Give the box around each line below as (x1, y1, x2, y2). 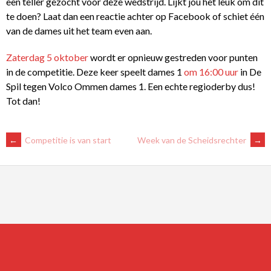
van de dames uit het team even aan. (6, 24, 154, 36)
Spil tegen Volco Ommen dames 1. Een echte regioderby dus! (6, 80, 255, 92)
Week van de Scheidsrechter (137, 134, 248, 145)
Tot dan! (6, 94, 41, 106)
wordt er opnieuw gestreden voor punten (88, 51, 258, 63)
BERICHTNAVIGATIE (5, 131, 157, 164)
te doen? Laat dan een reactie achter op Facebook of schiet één (6, 10, 264, 22)
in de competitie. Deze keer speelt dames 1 (6, 65, 184, 77)
